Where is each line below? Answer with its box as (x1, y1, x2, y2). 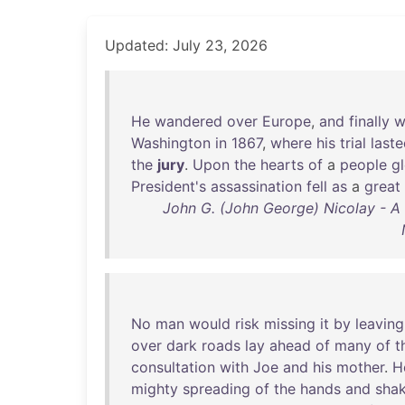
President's (131, 177, 206, 195)
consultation (131, 358, 215, 376)
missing (264, 315, 316, 333)
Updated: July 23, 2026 (105, 36, 268, 54)
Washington (131, 134, 211, 152)
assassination (211, 177, 302, 195)
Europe (262, 112, 311, 130)
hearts (260, 155, 304, 174)
